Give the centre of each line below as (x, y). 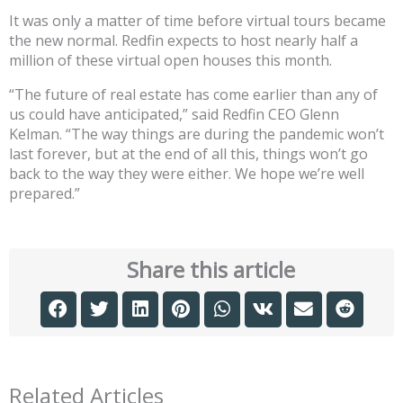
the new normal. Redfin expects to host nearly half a (184, 40)
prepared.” (45, 193)
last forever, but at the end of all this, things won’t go (188, 153)
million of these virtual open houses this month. (170, 60)
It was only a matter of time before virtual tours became (197, 20)
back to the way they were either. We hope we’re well (187, 173)
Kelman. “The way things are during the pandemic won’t (197, 134)
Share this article (210, 269)
